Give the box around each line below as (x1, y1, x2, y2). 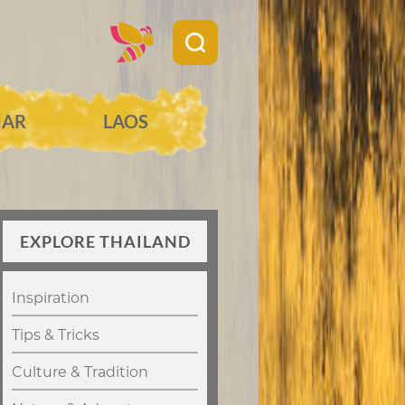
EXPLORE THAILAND (19, 231, 191, 252)
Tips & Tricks (12, 326, 99, 344)
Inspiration (12, 289, 89, 307)
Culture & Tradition (12, 363, 148, 381)
